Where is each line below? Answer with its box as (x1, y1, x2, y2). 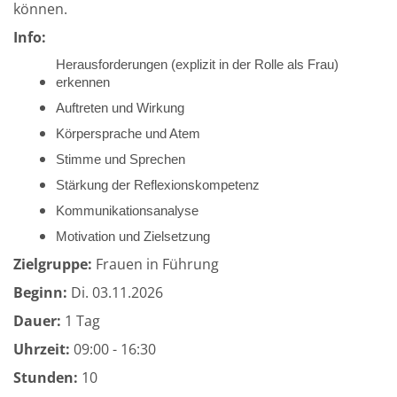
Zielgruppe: (13, 254, 92, 274)
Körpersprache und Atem (56, 127, 200, 141)
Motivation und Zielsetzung (56, 230, 210, 244)
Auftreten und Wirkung (56, 101, 184, 115)
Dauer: (13, 311, 61, 331)
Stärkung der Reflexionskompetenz (56, 178, 260, 192)
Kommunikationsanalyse (56, 204, 198, 218)
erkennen (56, 75, 110, 90)
